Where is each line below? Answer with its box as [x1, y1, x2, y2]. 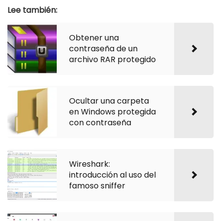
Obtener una [69, 32, 119, 44]
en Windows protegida [69, 106, 156, 118]
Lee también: [7, 4, 57, 16]
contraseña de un [69, 43, 138, 55]
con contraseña [69, 117, 131, 129]
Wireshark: [69, 158, 110, 170]
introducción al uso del [69, 169, 156, 181]
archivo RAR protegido [69, 54, 156, 66]
